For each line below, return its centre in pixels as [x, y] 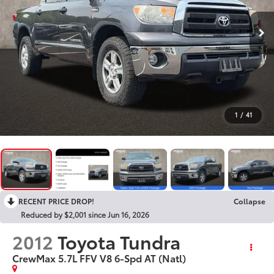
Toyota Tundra [119, 241]
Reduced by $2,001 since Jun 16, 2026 [85, 214]
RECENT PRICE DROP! [56, 201]
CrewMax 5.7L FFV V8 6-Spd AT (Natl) [99, 257]
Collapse [250, 201]
